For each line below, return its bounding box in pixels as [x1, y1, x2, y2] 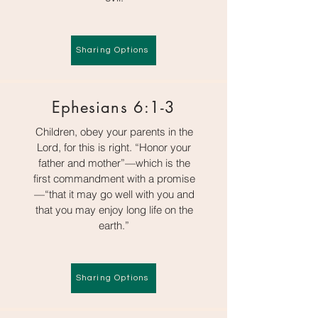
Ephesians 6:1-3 [51, 97, 176, 117]
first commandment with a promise [33, 171, 195, 185]
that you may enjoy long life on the [35, 202, 193, 216]
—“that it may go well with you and [33, 187, 194, 201]
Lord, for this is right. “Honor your [37, 140, 191, 154]
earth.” [99, 218, 129, 232]
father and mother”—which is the [38, 155, 190, 170]
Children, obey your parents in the [35, 124, 193, 138]
